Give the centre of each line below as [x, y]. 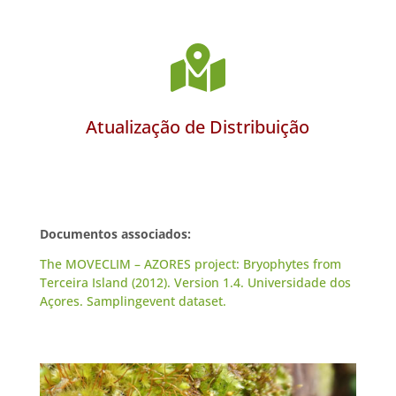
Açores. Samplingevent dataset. [133, 301]
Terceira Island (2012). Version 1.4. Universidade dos [195, 282]
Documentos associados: [115, 234]
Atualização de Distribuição [198, 127]
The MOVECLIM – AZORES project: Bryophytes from [190, 264]
